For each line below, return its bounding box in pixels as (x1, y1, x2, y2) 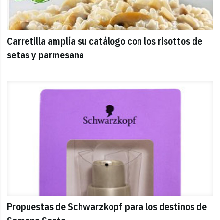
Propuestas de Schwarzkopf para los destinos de (7, 200, 207, 214)
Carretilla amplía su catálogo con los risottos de (7, 34, 203, 48)
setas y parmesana (7, 48, 84, 62)
